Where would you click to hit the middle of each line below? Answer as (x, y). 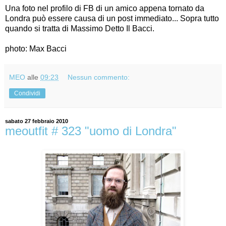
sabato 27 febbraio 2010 (37, 121)
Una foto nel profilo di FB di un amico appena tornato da (105, 8)
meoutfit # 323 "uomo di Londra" (91, 131)
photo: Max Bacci (36, 48)
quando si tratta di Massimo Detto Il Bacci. (80, 28)
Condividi (27, 93)
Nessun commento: (99, 77)
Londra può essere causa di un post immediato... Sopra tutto (112, 18)
